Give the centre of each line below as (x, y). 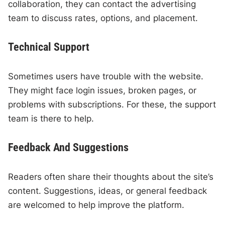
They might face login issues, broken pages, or (102, 91)
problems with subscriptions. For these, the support (112, 105)
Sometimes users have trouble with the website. (106, 77)
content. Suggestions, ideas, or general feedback (108, 191)
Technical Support (49, 47)
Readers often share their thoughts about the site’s (111, 177)
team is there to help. (51, 119)
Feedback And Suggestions (69, 148)
